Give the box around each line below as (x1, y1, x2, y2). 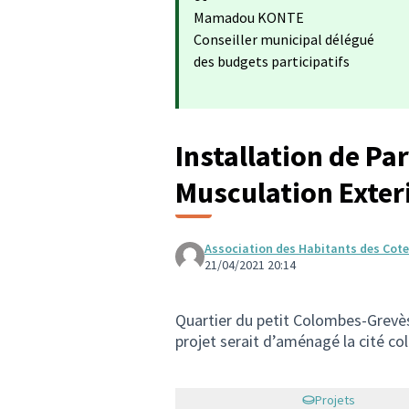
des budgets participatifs (194, 52, 350, 70)
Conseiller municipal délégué (194, 30, 374, 48)
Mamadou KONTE (194, 8, 304, 26)
